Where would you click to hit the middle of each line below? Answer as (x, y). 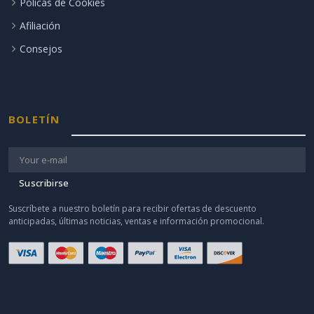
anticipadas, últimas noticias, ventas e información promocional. (136, 221)
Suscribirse (44, 183)
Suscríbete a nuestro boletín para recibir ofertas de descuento (132, 208)
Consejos (41, 48)
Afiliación (40, 25)
